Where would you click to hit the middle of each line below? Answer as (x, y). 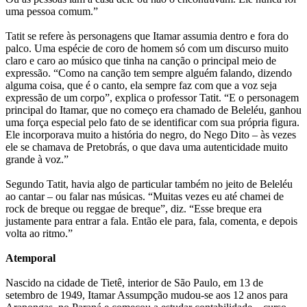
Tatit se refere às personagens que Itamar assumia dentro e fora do (147, 36)
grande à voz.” (37, 160)
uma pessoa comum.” (52, 12)
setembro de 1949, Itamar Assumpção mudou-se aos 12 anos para (147, 295)
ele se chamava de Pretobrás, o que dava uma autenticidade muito (147, 147)
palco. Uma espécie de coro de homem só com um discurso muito (147, 49)
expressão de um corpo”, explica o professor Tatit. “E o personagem (152, 98)
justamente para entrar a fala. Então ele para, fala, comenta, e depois (151, 221)
